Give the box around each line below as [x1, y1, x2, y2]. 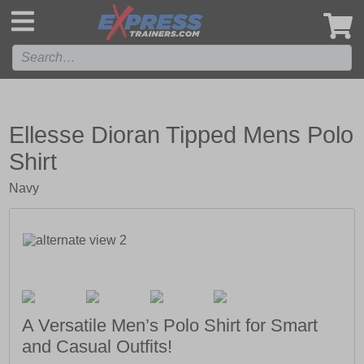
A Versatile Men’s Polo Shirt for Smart [22, 315, 318, 336]
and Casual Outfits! [22, 336, 173, 357]
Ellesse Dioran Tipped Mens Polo [9, 122, 354, 148]
